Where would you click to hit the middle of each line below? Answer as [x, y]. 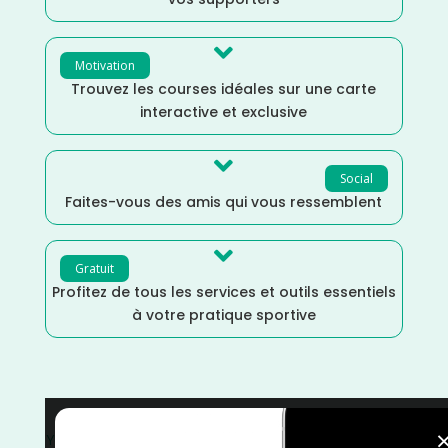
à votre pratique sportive [223, 315]
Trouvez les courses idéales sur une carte [224, 89]
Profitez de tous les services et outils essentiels [223, 292]
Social [357, 179]
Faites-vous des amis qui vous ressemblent [224, 202]
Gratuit [94, 269]
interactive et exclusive [224, 112]
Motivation [104, 66]
